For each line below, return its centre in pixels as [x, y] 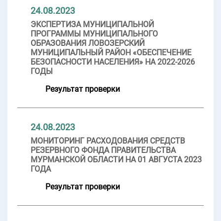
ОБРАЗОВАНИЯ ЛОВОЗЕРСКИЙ [88, 43]
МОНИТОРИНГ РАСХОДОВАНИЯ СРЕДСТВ [108, 141]
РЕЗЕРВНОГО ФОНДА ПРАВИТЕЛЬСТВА [103, 150]
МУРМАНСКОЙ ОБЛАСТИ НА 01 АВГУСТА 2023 [116, 159]
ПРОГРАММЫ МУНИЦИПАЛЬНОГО [94, 34]
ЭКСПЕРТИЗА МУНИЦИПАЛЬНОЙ [92, 24]
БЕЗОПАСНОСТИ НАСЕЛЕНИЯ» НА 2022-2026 [113, 62]
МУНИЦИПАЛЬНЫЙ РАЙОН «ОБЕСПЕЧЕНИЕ [111, 52]
